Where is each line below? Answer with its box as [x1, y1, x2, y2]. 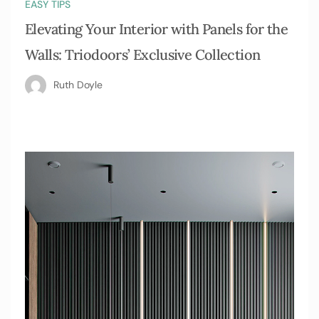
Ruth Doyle [53, 78, 103, 91]
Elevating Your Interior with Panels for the [25, 20, 288, 38]
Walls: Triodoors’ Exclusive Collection [25, 46, 261, 63]
